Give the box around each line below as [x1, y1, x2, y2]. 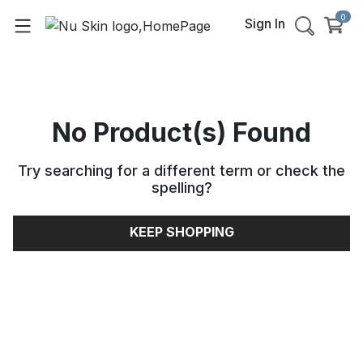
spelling [151, 179, 204, 196]
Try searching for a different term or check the [18, 162, 345, 179]
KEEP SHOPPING [129, 224, 234, 240]
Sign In [245, 15, 285, 32]
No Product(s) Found [52, 117, 311, 148]
